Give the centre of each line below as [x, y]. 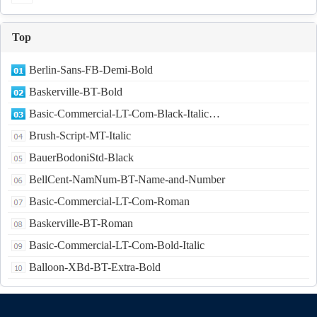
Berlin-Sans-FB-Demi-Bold [91, 70]
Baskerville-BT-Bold [76, 92]
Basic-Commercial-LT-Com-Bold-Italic [117, 246]
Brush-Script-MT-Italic [80, 136]
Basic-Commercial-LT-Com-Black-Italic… [125, 114]
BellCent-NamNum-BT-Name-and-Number [127, 180]
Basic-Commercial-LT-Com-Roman [109, 202]
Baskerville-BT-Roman [81, 224]
